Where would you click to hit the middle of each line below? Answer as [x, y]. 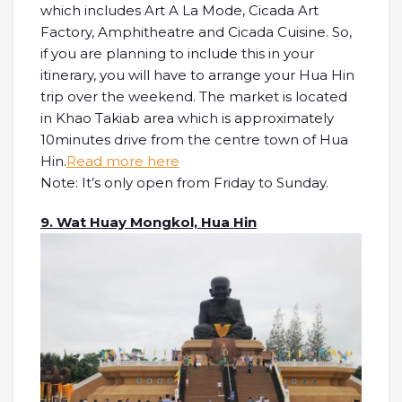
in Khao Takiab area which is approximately [187, 118]
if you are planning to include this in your [177, 54]
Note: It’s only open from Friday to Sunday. [184, 183]
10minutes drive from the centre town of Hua [194, 140]
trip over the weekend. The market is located [194, 97]
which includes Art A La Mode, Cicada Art [179, 11]
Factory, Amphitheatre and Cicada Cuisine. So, [196, 32]
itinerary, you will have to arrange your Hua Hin [197, 75]
